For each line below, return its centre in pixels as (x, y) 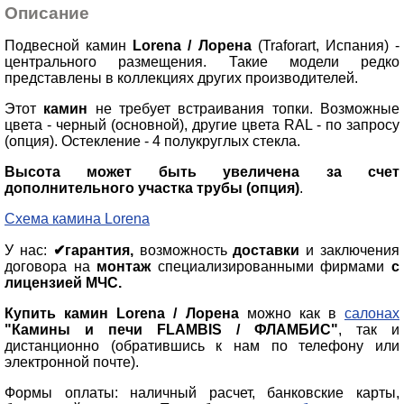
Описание (47, 14)
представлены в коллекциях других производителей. (183, 78)
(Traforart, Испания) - (326, 46)
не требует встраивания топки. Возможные (244, 109)
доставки (266, 251)
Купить (35, 314)
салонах (372, 314)
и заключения (350, 251)
